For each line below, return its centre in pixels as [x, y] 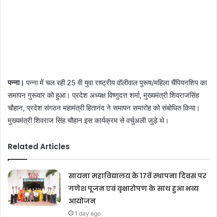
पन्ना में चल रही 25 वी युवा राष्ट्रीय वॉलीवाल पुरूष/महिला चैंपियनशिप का [116, 83]
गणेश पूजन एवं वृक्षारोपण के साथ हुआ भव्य [134, 189]
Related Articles [39, 147]
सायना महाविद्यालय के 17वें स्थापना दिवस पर [138, 176]
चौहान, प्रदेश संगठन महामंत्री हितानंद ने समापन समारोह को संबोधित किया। [104, 108]
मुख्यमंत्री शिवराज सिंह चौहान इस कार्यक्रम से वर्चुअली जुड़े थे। [88, 121]
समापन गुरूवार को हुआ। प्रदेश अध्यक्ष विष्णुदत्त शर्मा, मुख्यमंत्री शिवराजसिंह [103, 95]
